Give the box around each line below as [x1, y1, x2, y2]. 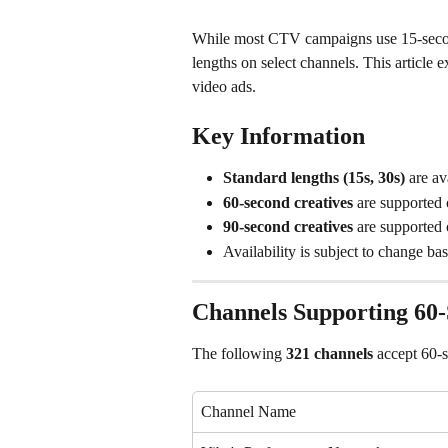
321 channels [286, 345, 373, 363]
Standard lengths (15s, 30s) [223, 169, 405, 187]
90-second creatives [223, 218, 353, 236]
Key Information [192, 123, 365, 150]
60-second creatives [223, 193, 353, 211]
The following [192, 345, 286, 363]
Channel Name [201, 402, 296, 420]
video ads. [192, 78, 256, 95]
